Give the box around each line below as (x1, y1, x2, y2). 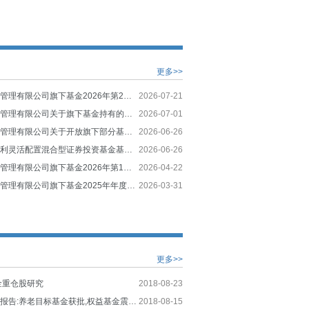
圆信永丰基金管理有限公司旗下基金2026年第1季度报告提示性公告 (123, 163, 132, 172)
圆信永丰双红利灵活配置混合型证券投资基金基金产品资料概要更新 (124, 145, 133, 154)
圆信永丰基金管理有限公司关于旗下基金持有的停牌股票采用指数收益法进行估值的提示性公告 (124, 109, 133, 119)
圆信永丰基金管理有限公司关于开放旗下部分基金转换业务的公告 (124, 127, 133, 137)
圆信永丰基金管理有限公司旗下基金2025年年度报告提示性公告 (127, 181, 136, 190)
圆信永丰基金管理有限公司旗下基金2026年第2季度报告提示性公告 (123, 91, 132, 101)
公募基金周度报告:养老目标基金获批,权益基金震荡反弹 (128, 297, 137, 306)
